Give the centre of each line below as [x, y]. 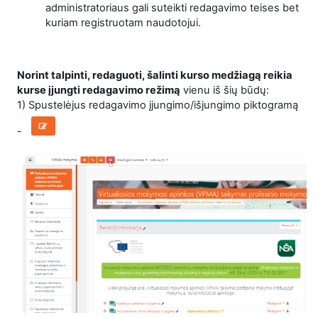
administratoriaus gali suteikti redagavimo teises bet [172, 8]
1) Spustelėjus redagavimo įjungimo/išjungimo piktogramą [158, 105]
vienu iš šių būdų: [225, 90]
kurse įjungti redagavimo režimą [99, 90]
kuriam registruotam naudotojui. [123, 23]
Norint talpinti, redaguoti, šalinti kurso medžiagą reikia [155, 75]
